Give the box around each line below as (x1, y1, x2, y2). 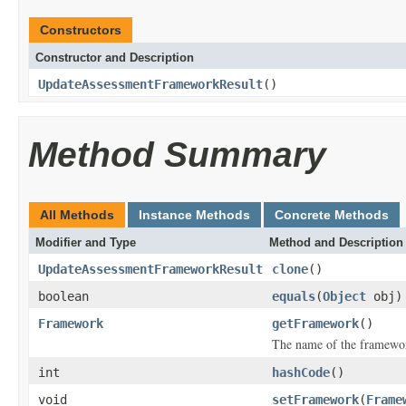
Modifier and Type (35, 236, 136, 249)
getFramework (272, 316, 359, 331)
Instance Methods (139, 208, 250, 222)
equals (272, 289, 315, 304)
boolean (38, 289, 89, 304)
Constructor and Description (35, 51, 194, 64)
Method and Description (269, 236, 403, 249)
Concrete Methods (275, 208, 389, 222)
